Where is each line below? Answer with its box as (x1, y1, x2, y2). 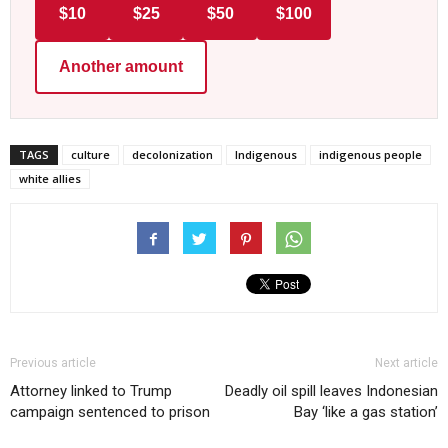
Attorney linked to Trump (10, 381, 172, 400)
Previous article (10, 355, 96, 370)
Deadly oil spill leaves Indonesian (225, 381, 438, 400)
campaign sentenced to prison (10, 402, 210, 421)
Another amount (59, 57, 183, 75)
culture (71, 146, 110, 162)
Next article (375, 355, 438, 370)
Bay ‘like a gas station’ (294, 402, 438, 421)
